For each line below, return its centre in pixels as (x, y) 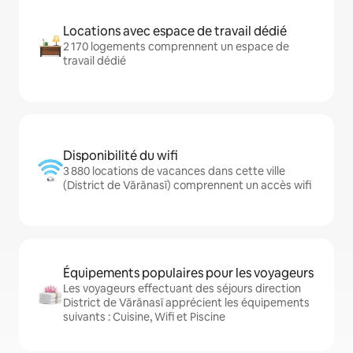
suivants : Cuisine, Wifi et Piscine (144, 317)
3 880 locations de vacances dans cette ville (174, 171)
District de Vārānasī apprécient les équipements (186, 303)
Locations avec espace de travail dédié (175, 32)
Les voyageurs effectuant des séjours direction (182, 289)
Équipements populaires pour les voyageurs (188, 273)
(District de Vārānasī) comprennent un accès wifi (187, 186)
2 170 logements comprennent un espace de (176, 47)
